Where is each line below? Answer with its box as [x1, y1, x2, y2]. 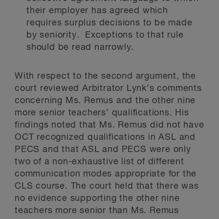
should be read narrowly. [26, 43, 137, 52]
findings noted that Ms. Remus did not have [15, 121, 204, 130]
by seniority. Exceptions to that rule [26, 31, 184, 40]
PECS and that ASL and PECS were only [15, 145, 191, 154]
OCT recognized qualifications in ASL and [15, 133, 196, 142]
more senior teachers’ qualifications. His [15, 109, 189, 117]
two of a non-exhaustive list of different [15, 157, 184, 166]
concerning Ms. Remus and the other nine [15, 96, 196, 105]
